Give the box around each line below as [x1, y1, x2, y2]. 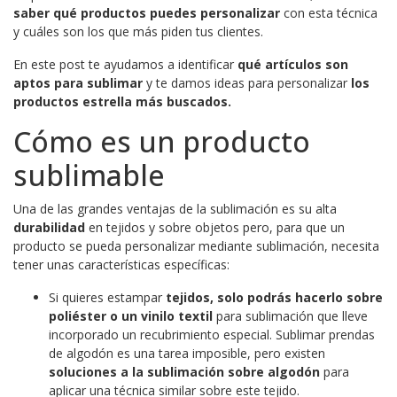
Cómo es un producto [13, 121, 310, 160]
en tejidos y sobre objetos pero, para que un [89, 218, 345, 236]
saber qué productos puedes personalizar [13, 4, 280, 21]
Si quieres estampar [49, 288, 166, 306]
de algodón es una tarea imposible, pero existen [49, 344, 325, 362]
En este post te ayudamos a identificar [13, 55, 237, 73]
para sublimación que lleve [213, 307, 368, 324]
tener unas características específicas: [13, 255, 230, 273]
